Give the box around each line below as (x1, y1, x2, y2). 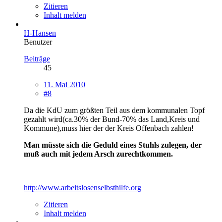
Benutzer (24, 37, 52, 46)
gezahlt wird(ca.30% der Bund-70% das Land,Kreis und (24, 114, 200, 123)
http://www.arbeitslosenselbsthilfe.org (24, 183, 141, 192)
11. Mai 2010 (44, 80, 85, 89)
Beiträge (24, 54, 50, 63)
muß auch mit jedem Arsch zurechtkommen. (24, 149, 173, 158)
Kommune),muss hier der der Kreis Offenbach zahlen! (24, 123, 194, 132)
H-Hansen (24, 28, 56, 37)
